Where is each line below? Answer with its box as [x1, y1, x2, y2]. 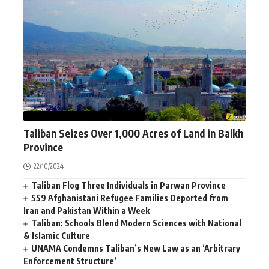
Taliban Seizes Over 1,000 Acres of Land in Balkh [23, 126, 243, 140]
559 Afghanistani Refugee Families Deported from [31, 192, 229, 203]
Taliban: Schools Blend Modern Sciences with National [31, 217, 242, 228]
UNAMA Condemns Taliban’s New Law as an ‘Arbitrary [31, 243, 241, 253]
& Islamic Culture [23, 230, 90, 241]
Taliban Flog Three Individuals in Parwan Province [31, 180, 226, 190]
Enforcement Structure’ [23, 255, 116, 266]
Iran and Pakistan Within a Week [23, 205, 150, 216]
